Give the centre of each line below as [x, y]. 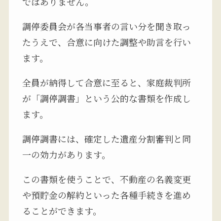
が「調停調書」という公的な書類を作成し [106, 98]
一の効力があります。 [66, 154]
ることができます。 [62, 210]
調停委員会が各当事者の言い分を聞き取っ [106, 26]
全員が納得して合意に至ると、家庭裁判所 [106, 82]
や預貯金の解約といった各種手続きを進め [106, 195]
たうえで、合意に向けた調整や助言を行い [106, 42]
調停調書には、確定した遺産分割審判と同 [106, 138]
